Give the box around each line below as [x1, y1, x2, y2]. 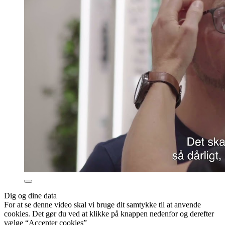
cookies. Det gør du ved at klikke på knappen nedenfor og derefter [4, 209, 214, 218]
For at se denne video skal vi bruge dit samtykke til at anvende [4, 200, 201, 209]
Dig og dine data [4, 191, 57, 200]
